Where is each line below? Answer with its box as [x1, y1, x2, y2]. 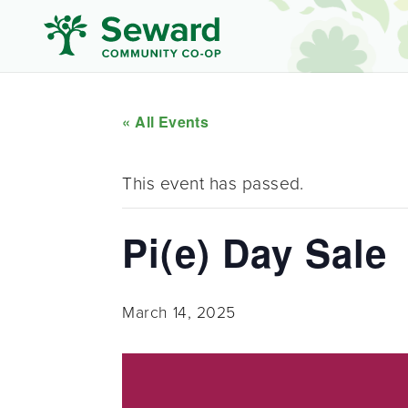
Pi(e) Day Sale [122, 225, 388, 280]
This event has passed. [122, 170, 304, 197]
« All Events [122, 111, 209, 132]
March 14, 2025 [122, 301, 236, 324]
